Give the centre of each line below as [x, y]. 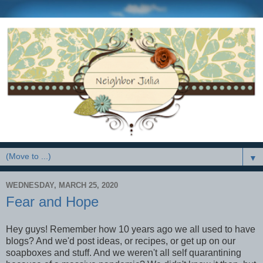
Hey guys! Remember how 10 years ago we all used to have [131, 230]
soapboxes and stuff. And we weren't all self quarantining [124, 253]
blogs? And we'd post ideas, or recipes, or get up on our [121, 241]
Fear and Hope [52, 201]
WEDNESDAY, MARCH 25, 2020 [62, 186]
